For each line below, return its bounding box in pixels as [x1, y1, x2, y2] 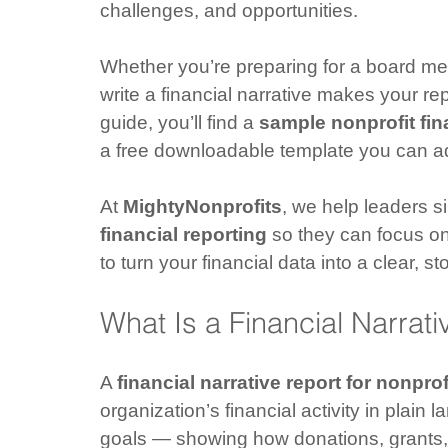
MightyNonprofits [123, 196, 282, 217]
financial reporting [100, 224, 267, 245]
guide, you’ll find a [100, 112, 259, 133]
